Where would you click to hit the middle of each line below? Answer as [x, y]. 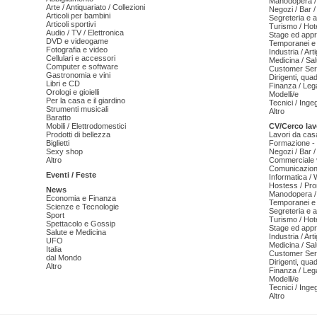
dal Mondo [64, 258]
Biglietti [58, 143]
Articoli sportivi [71, 24]
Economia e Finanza [81, 198]
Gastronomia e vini [78, 75]
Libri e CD [63, 84]
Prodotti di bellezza [78, 135]
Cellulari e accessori [81, 58]
